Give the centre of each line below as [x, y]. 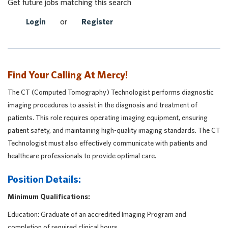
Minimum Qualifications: [49, 196]
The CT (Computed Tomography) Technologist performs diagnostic [111, 92]
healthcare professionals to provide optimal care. [82, 156]
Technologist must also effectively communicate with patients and [107, 143]
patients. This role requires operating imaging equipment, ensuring [108, 118]
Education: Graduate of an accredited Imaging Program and [97, 214]
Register [97, 21]
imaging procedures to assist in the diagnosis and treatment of [103, 105]
